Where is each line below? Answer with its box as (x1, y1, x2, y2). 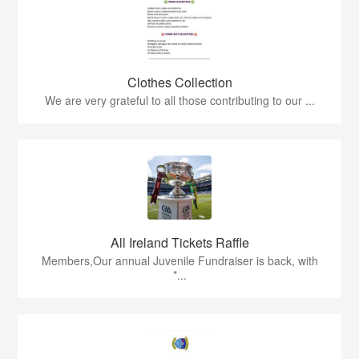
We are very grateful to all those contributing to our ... (44, 92, 315, 108)
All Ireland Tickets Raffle (110, 233, 249, 252)
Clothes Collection (127, 73, 232, 91)
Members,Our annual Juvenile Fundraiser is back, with (41, 252, 318, 268)
